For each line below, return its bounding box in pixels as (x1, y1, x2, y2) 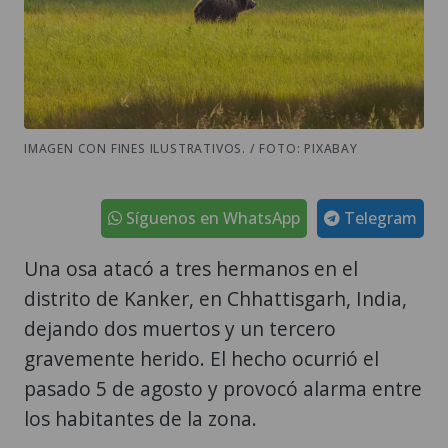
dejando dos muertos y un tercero (24, 314, 336, 342)
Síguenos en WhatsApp (122, 206, 300, 229)
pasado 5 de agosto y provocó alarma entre (24, 374, 422, 402)
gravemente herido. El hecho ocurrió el (24, 344, 379, 372)
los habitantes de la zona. (24, 404, 257, 432)
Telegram (340, 206, 417, 229)
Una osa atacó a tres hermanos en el (24, 254, 358, 282)
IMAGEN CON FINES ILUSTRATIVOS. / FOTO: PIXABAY (24, 139, 358, 157)
